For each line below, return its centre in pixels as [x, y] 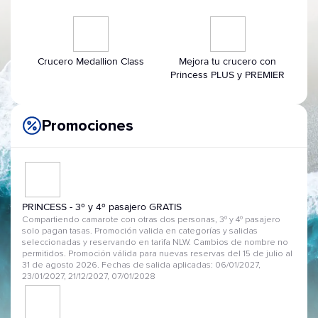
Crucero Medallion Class [91, 61]
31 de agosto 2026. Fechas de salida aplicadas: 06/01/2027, [141, 265]
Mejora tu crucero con [227, 61]
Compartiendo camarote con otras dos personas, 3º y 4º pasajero [151, 220]
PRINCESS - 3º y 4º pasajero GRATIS [102, 207]
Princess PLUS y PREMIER [227, 75]
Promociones [88, 126]
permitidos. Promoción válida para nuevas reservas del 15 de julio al [157, 254]
